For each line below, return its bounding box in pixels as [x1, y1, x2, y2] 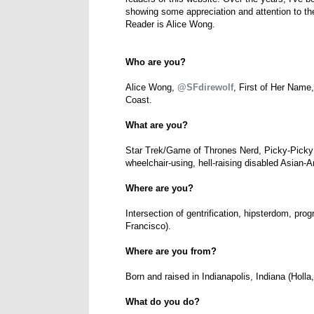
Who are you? [125, 57, 186, 68]
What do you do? [125, 296, 200, 308]
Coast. [125, 95, 152, 106]
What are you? [125, 120, 188, 131]
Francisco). [125, 221, 171, 232]
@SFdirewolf [177, 82, 233, 93]
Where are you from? [125, 246, 217, 257]
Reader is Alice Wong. [125, 19, 215, 30]
